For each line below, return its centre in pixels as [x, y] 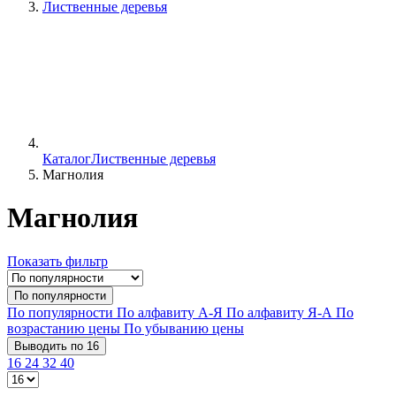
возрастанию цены [65, 328]
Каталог [67, 159]
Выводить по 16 [57, 346]
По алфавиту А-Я [171, 312]
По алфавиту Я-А [281, 312]
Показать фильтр [57, 261]
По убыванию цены [184, 328]
